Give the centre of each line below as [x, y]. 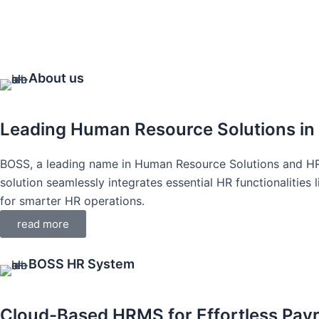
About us [56, 78]
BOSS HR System [82, 263]
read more [43, 224]
